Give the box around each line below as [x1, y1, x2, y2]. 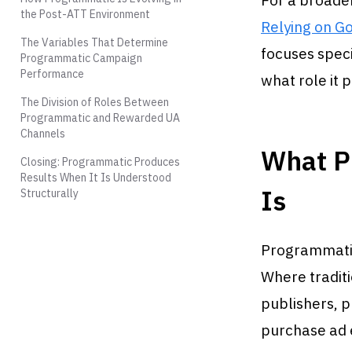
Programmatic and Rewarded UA [20, 111, 180, 125]
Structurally [20, 186, 79, 200]
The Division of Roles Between [20, 95, 169, 109]
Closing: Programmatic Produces [20, 155, 180, 169]
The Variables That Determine [20, 35, 168, 49]
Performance [20, 67, 84, 81]
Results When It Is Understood [20, 170, 171, 185]
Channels [20, 126, 65, 141]
